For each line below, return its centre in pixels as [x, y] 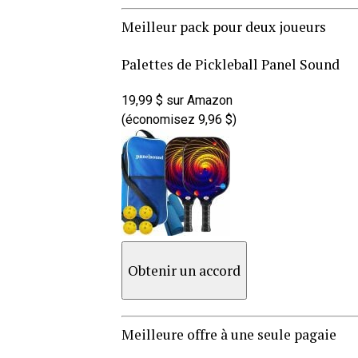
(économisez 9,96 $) [179, 119]
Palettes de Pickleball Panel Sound [231, 64]
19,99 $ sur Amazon [177, 100]
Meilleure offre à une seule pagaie [229, 334]
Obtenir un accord [184, 270]
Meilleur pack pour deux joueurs [224, 26]
